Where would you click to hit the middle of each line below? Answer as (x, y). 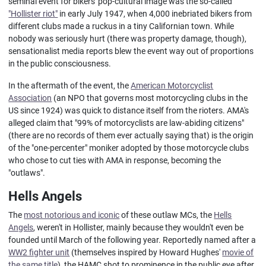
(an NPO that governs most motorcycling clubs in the (150, 98)
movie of (238, 252)
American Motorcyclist (172, 85)
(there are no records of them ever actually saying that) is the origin (131, 135)
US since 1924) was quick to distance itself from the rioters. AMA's (129, 110)
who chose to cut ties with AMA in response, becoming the (115, 160)
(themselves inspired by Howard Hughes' (146, 252)
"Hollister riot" (33, 14)
